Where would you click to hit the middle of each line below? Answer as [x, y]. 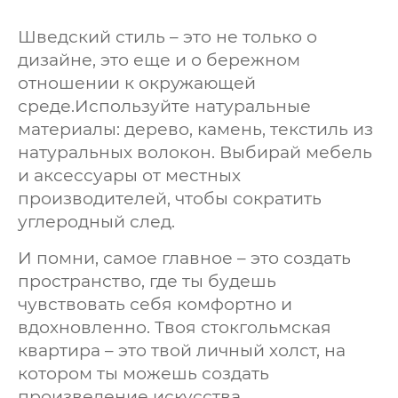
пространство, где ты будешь [147, 281]
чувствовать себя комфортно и [155, 304]
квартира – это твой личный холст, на [182, 350]
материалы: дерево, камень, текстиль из [195, 129]
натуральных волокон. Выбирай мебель [195, 152]
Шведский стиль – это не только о [167, 36]
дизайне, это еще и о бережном [159, 60]
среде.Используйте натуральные [164, 106]
